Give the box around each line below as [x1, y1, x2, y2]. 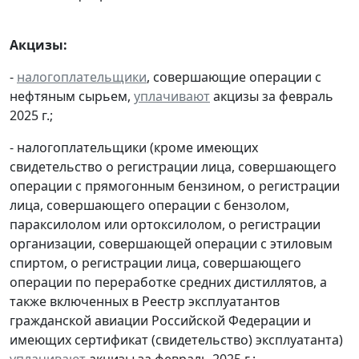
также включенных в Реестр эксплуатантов [10, 292, 280, 310]
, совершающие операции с [147, 67, 321, 86]
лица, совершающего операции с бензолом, [10, 196, 289, 214]
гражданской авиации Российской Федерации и [10, 311, 311, 329]
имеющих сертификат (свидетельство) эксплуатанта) [10, 330, 343, 349]
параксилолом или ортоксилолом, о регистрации [10, 215, 321, 233]
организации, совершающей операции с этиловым [10, 234, 333, 252]
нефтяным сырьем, [10, 87, 134, 105]
